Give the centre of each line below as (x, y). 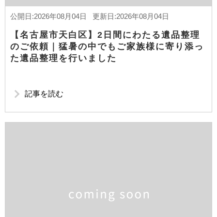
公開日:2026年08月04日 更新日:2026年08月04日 (90, 16)
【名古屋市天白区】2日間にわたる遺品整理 (105, 35)
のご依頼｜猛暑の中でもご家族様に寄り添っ (107, 46)
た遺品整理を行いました (63, 58)
